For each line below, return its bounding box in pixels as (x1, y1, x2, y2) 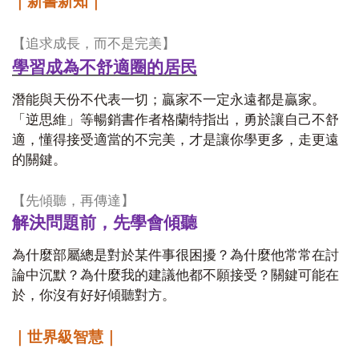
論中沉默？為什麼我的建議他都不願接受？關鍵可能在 (12, 268, 339, 283)
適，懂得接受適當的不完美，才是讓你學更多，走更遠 (12, 132, 339, 147)
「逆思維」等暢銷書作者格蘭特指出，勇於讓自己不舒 (12, 112, 339, 127)
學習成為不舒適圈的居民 (12, 54, 197, 78)
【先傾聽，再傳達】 (12, 193, 135, 208)
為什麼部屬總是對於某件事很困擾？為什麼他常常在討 (12, 248, 339, 263)
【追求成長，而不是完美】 (12, 36, 175, 51)
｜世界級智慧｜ (12, 329, 119, 345)
